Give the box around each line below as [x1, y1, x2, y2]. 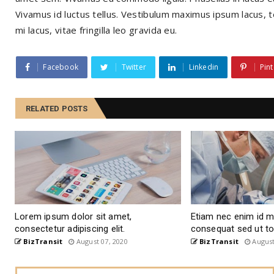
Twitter [121, 62, 147, 73]
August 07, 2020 [74, 237, 128, 246]
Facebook [43, 62, 79, 73]
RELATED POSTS [26, 104, 88, 114]
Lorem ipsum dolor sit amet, [15, 211, 132, 223]
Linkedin [188, 62, 219, 73]
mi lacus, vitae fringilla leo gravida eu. [15, 24, 177, 37]
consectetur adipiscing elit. [15, 223, 125, 235]
